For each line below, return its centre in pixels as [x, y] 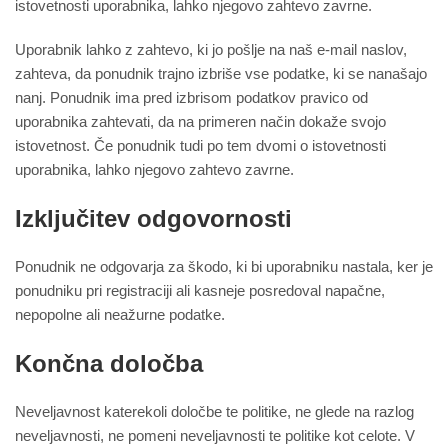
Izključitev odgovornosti [153, 219]
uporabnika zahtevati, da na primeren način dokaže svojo [200, 122]
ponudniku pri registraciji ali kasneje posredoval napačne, [200, 291]
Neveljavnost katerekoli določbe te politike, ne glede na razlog [214, 412]
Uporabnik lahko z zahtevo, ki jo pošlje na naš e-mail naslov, [211, 50]
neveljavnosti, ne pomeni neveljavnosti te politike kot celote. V [215, 436]
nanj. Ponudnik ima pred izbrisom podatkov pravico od [191, 98]
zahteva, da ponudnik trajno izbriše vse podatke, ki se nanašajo [221, 74]
